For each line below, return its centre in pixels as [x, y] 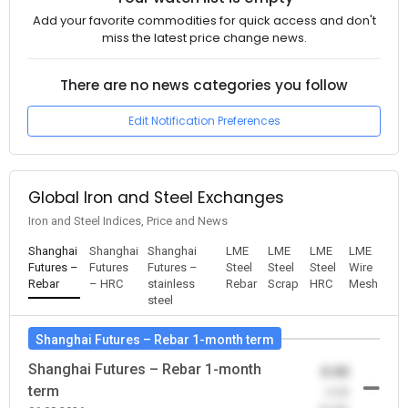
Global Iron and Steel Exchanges [156, 198]
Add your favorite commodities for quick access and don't [204, 20]
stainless [171, 284]
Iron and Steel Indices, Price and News [127, 221]
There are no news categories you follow [204, 85]
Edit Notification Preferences [204, 120]
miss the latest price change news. [204, 38]
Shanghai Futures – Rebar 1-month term [155, 340]
